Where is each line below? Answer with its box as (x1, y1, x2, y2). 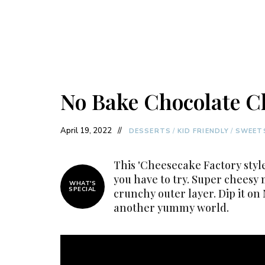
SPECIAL (69, 185, 96, 193)
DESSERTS (129, 127, 171, 135)
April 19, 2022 (60, 125, 112, 136)
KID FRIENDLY (177, 127, 230, 135)
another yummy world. (114, 201, 229, 215)
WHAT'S (69, 179, 96, 188)
